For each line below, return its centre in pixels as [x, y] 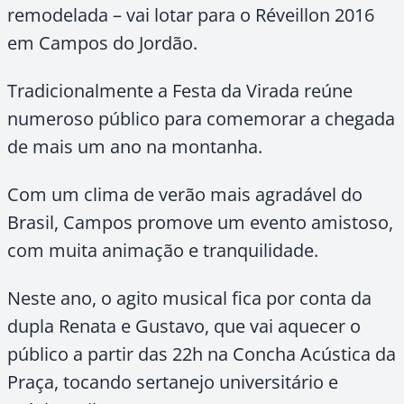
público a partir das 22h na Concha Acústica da [202, 354]
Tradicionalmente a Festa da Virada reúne [180, 91]
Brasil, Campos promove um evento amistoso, [200, 222]
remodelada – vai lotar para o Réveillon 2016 [191, 15]
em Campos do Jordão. [102, 43]
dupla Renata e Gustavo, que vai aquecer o [184, 326]
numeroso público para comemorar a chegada [201, 119]
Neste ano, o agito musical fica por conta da [189, 298]
